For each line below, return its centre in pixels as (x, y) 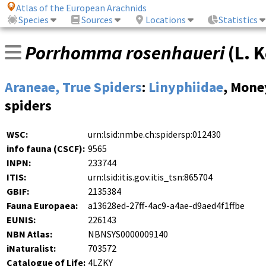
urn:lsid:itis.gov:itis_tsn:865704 (150, 177)
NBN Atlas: (29, 234)
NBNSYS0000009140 (128, 234)
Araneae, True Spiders (73, 87)
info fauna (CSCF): (46, 149)
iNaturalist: (31, 248)
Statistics (238, 20)
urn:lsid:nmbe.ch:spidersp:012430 (154, 134)
